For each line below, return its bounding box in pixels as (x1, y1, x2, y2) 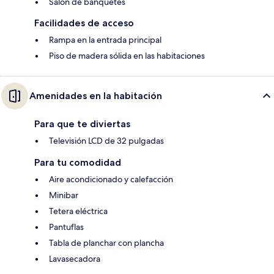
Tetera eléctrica (49, 205, 108, 217)
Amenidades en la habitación (29, 89, 162, 102)
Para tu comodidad (34, 156, 121, 168)
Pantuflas (49, 221, 84, 232)
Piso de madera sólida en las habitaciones (49, 50, 205, 61)
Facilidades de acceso (34, 17, 134, 29)
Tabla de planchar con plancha (49, 237, 164, 248)
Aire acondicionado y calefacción (49, 173, 173, 185)
